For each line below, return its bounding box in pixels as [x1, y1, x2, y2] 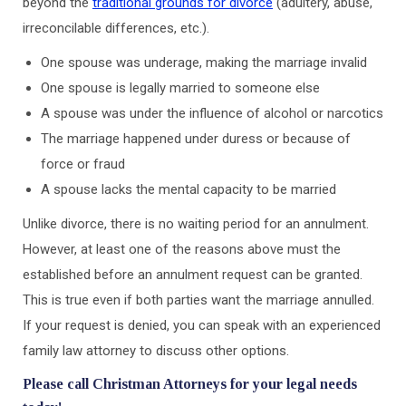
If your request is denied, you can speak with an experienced [23, 317, 381, 333]
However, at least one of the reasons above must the [23, 241, 341, 257]
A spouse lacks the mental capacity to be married [41, 181, 336, 198]
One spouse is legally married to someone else [41, 80, 320, 96]
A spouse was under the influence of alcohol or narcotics [41, 105, 383, 121]
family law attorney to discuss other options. [23, 343, 289, 359]
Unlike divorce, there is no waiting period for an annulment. [23, 216, 369, 232]
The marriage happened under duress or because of [41, 130, 351, 147]
